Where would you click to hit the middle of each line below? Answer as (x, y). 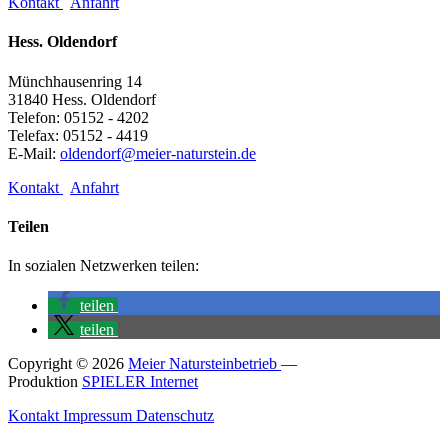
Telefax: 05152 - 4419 (78, 135)
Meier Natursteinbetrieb (204, 364)
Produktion (45, 382)
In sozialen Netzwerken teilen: (103, 266)
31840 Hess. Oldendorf (82, 99)
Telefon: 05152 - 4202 (78, 117)
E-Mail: (34, 153)
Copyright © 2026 (68, 364)
